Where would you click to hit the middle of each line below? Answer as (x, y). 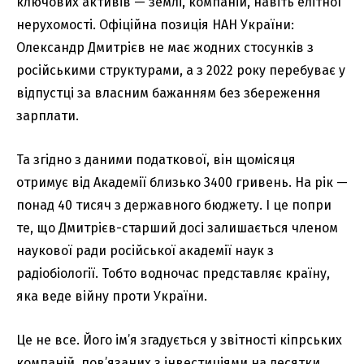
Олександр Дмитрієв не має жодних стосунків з (165, 47)
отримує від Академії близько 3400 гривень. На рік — (182, 182)
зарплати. (48, 115)
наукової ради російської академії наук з (145, 250)
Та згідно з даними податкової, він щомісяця (156, 159)
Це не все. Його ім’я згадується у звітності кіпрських (179, 340)
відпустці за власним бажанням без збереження (169, 93)
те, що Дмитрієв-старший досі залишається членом (177, 227)
